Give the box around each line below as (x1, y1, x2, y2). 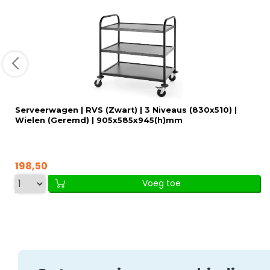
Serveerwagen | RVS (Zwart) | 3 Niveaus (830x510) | (15, 105, 237, 115)
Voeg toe (142, 177, 181, 189)
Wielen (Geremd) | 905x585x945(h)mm (15, 115, 183, 125)
